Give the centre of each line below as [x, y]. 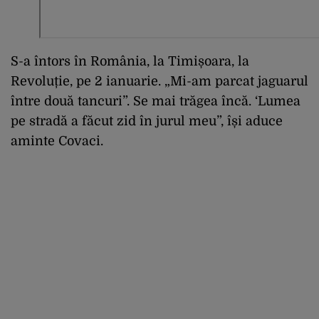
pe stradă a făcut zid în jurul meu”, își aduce [147, 121]
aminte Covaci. [59, 141]
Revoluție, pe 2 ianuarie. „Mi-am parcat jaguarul [159, 82]
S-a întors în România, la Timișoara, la [130, 62]
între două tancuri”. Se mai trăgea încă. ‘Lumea [156, 101]
